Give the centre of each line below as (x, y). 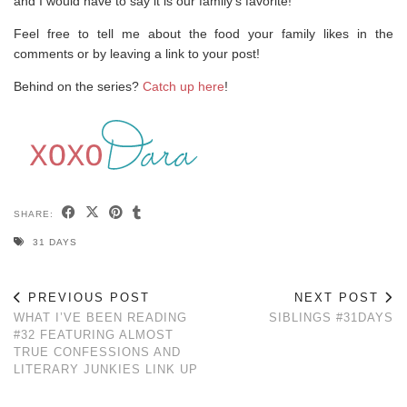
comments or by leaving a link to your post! (137, 53)
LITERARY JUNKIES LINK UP (106, 369)
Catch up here (184, 86)
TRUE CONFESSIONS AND (97, 352)
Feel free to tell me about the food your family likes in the (203, 33)
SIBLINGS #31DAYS (331, 317)
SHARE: (35, 213)
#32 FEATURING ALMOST (94, 334)
